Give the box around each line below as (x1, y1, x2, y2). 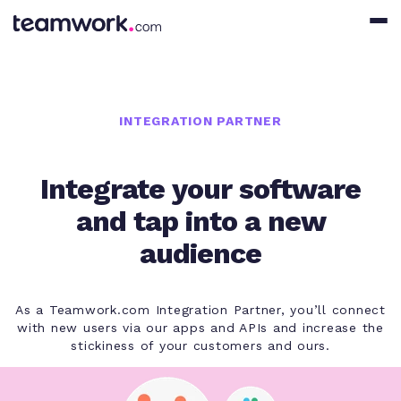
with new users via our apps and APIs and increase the (17, 320, 384, 335)
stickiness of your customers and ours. (71, 337, 330, 353)
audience (140, 235, 261, 270)
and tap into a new (75, 203, 326, 238)
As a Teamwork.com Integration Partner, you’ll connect (15, 302, 386, 317)
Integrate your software (40, 171, 361, 206)
